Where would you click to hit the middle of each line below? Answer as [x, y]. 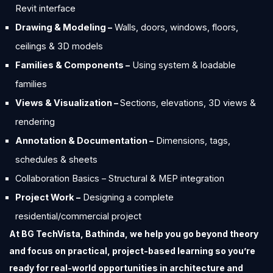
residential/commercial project [78, 216]
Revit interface [45, 8]
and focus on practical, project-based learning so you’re [132, 251]
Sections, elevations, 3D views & [188, 103]
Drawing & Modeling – [64, 27]
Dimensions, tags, [192, 140]
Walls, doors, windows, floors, [175, 27]
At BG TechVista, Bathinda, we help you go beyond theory [134, 234]
